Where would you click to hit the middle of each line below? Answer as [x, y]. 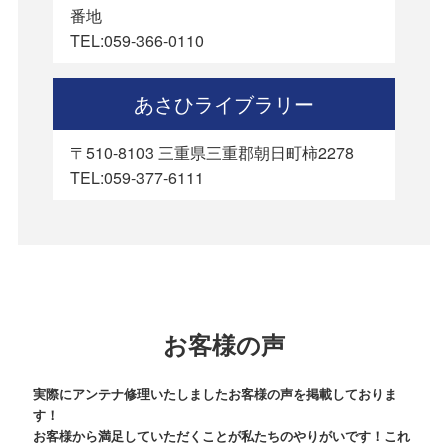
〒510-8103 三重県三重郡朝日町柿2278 [212, 152]
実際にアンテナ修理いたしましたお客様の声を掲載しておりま [214, 393]
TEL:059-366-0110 [137, 40]
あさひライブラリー [224, 103]
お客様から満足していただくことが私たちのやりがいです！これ [221, 435]
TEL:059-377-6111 [137, 177]
